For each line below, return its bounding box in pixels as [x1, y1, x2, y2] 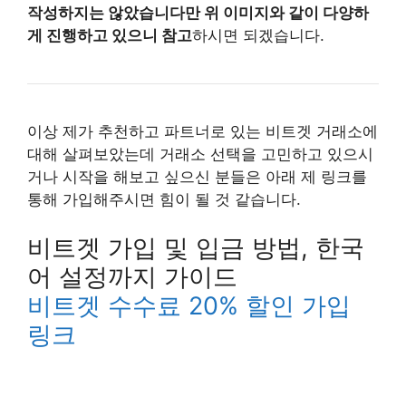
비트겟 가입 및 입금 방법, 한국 [27, 233, 364, 263]
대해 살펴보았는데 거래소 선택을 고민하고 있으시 [27, 144, 373, 163]
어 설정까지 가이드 [27, 262, 237, 292]
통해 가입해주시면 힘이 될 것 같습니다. [27, 189, 301, 208]
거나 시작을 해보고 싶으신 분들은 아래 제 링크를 [27, 167, 367, 186]
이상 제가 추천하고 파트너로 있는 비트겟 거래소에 [27, 121, 378, 140]
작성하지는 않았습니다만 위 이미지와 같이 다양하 [27, 3, 369, 22]
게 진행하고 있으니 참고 [27, 25, 192, 44]
